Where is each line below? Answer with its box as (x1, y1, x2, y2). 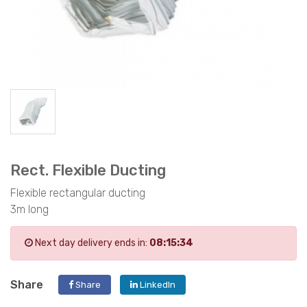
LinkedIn (138, 279, 175, 290)
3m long (10, 202, 49, 216)
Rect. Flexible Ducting (10, 160, 166, 180)
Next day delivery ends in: (33, 236, 149, 249)
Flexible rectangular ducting (10, 186, 145, 199)
